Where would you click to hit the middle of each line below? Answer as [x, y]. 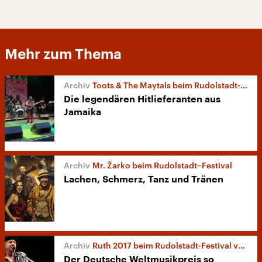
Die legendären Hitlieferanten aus [142, 99]
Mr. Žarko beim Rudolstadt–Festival [162, 165]
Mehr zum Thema [63, 54]
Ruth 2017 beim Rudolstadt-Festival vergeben [165, 245]
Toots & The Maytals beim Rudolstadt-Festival [166, 85]
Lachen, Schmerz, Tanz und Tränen [144, 179]
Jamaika [82, 112]
